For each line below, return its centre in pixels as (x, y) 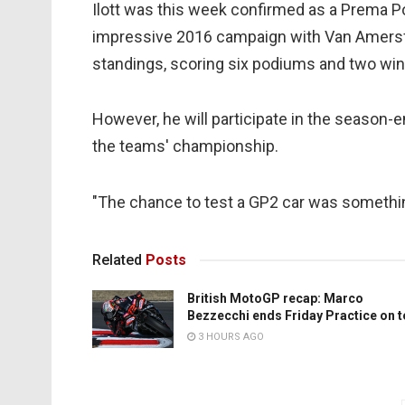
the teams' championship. (185, 146)
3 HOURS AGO (230, 337)
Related (117, 260)
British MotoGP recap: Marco (275, 299)
